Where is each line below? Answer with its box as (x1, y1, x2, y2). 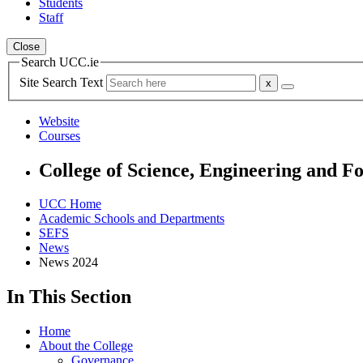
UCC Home (39, 197, 101, 211)
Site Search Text (19, 75, 106, 89)
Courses (39, 128, 80, 143)
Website (39, 113, 79, 128)
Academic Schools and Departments (39, 211, 224, 226)
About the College (39, 339, 133, 353)
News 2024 (39, 255, 98, 270)
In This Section (6, 286, 131, 308)
